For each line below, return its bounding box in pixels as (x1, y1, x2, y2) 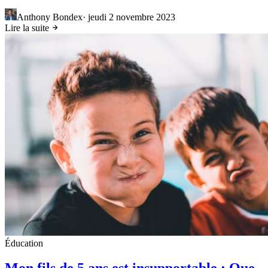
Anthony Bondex (17, 11, 83, 22)
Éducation (5, 237, 43, 248)
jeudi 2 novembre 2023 (88, 11, 175, 22)
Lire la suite (5, 22, 51, 33)
